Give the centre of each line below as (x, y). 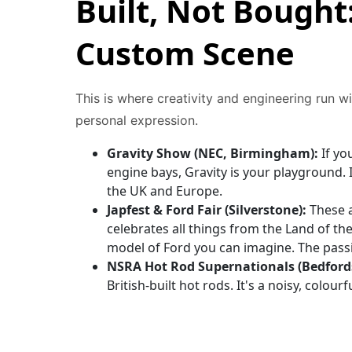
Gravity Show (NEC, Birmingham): (213, 153)
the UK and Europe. (165, 191)
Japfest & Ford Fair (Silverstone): (207, 210)
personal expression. (137, 120)
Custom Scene (185, 53)
